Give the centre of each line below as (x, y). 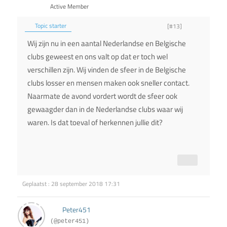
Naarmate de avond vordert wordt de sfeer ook (102, 96)
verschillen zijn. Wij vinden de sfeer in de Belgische (107, 70)
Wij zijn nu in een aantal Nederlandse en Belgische (107, 44)
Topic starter (50, 26)
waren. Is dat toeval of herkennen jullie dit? (95, 123)
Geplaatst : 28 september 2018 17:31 (71, 184)
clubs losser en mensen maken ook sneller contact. (108, 83)
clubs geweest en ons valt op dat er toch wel (98, 57)
